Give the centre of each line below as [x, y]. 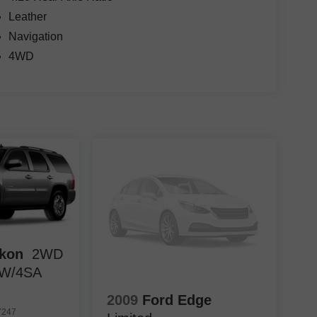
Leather [27, 17]
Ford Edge [177, 300]
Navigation [35, 37]
